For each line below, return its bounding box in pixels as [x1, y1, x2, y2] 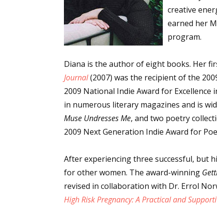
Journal [64, 72, 88, 83]
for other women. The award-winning [64, 167, 202, 178]
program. [168, 31, 201, 42]
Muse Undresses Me [64, 113, 131, 124]
